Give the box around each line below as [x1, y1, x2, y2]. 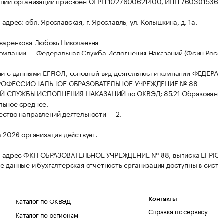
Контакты [148, 196, 178, 202]
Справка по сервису [148, 206, 208, 216]
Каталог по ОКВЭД [16, 196, 71, 206]
